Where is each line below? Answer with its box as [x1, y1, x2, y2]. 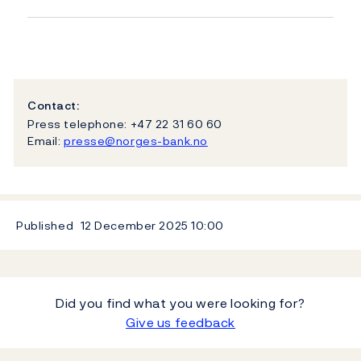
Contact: [27, 97, 80, 114]
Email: [27, 131, 64, 149]
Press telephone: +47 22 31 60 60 [27, 114, 222, 132]
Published [16, 216, 74, 234]
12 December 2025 [77, 216, 192, 234]
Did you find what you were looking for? [56, 293, 305, 313]
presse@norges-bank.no [63, 131, 208, 149]
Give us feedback [126, 312, 235, 332]
